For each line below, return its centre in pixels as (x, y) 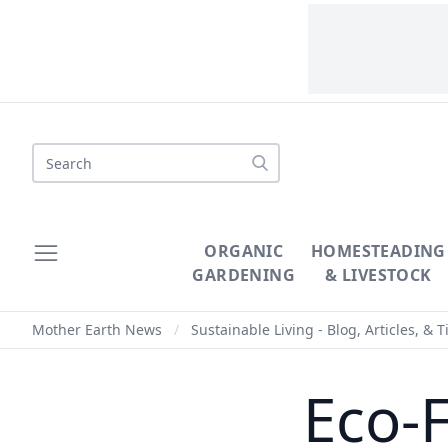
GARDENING (244, 275)
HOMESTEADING (378, 251)
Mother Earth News (97, 329)
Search (57, 154)
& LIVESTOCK (378, 275)
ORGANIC (244, 251)
